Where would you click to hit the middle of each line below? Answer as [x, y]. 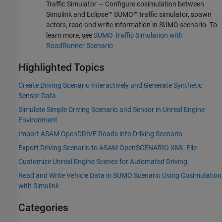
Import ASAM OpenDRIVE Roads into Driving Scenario [100, 134]
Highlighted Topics [61, 67]
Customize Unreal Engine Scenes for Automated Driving [103, 161]
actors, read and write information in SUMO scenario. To [132, 25]
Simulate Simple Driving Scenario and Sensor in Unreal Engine [111, 109]
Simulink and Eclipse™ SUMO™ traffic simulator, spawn [129, 14]
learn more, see [70, 35]
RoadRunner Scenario [80, 45]
